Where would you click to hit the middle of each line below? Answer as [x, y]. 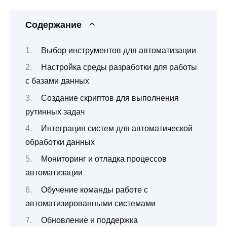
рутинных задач [55, 111]
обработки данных [60, 142]
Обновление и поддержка [89, 220]
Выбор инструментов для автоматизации [118, 50]
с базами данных [57, 81]
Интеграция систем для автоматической [117, 128]
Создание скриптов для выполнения [110, 98]
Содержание [53, 25]
